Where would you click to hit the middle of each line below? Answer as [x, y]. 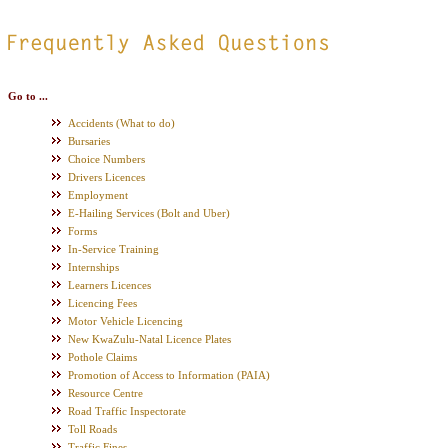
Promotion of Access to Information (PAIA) [169, 375]
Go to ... [28, 96]
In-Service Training [113, 249]
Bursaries [89, 141]
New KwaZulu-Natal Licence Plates [149, 339]
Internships [93, 267]
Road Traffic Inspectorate [127, 411]
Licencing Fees [102, 303]
